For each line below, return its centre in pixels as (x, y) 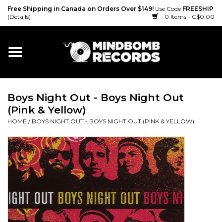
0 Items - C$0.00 (189, 17)
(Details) (19, 17)
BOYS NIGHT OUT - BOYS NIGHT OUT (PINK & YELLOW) (113, 121)
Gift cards (24, 76)
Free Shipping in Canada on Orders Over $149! (81, 9)
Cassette (23, 159)
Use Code (169, 9)
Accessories (28, 215)
